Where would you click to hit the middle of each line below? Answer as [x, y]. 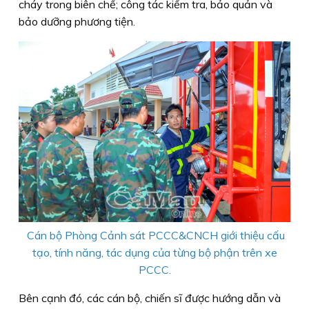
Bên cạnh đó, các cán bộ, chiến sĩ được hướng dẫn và [150, 298]
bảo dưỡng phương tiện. [77, 22]
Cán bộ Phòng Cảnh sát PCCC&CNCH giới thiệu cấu [154, 236]
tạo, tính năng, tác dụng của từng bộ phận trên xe [154, 253]
